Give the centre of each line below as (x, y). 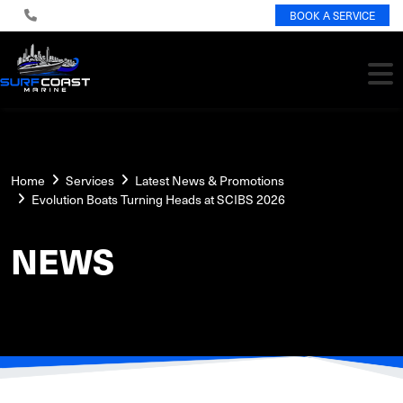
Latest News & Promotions (210, 180)
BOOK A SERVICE (332, 15)
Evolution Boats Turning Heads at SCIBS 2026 (158, 199)
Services (90, 180)
